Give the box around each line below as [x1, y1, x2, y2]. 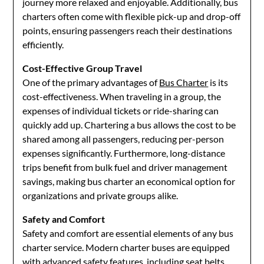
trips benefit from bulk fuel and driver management [22, 161, 228, 173]
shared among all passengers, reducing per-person [22, 133, 225, 144]
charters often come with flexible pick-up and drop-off [22, 11, 241, 22]
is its [208, 77, 229, 88]
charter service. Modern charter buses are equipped [22, 242, 230, 253]
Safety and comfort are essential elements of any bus [22, 227, 234, 239]
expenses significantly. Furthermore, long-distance [22, 147, 226, 159]
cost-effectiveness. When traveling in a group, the [22, 91, 222, 102]
